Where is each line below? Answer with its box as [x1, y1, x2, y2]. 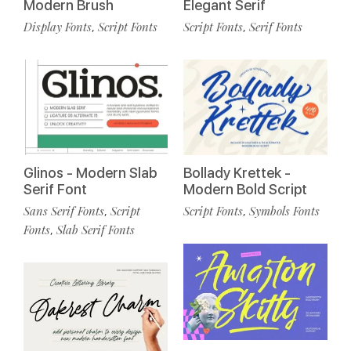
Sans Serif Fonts [24, 203, 104, 219]
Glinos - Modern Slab [24, 165, 157, 182]
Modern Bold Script [183, 181, 307, 198]
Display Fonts [24, 18, 92, 34]
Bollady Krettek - [183, 165, 291, 182]
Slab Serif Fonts [56, 222, 135, 238]
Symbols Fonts [249, 203, 320, 219]
